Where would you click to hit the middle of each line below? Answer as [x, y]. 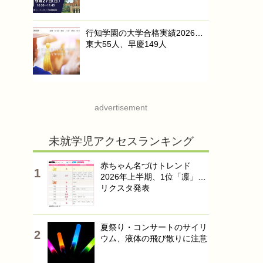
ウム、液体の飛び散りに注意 [154, 238]
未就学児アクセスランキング [121, 141]
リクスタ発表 [125, 188]
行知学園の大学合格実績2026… [144, 33]
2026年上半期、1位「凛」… [153, 177]
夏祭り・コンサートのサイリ [154, 227]
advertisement [121, 107]
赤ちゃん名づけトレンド [146, 166]
